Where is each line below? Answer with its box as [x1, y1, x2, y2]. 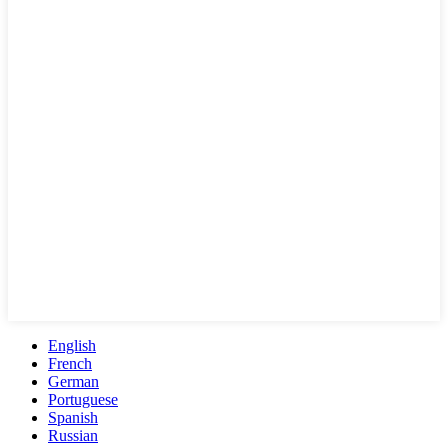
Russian [48, 426, 98, 444]
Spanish [48, 408, 98, 426]
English [48, 336, 96, 354]
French [48, 354, 92, 372]
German [48, 372, 99, 390]
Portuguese [48, 390, 118, 408]
